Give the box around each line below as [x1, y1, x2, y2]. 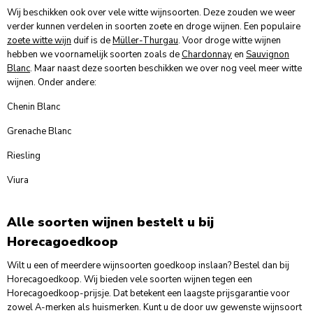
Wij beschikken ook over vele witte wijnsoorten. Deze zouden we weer [7, 6, 296, 20]
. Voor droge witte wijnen [178, 34, 281, 48]
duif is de [71, 34, 112, 48]
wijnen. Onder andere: [7, 76, 96, 89]
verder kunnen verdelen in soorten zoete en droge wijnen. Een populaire [7, 20, 300, 34]
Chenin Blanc [7, 101, 60, 114]
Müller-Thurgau [112, 34, 178, 48]
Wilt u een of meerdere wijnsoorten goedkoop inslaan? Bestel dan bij [7, 259, 289, 272]
